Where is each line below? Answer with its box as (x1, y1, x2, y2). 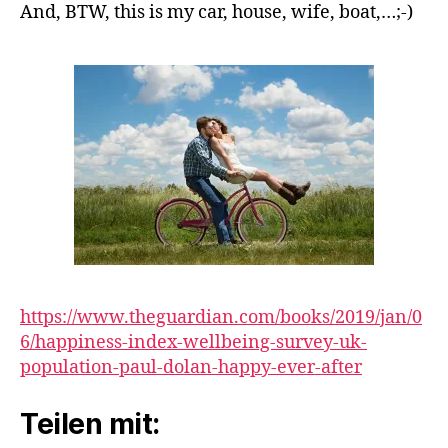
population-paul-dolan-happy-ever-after (20, 356, 362, 379)
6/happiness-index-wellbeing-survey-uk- (20, 331, 367, 354)
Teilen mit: (20, 406, 160, 441)
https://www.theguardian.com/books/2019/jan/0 (20, 306, 422, 329)
